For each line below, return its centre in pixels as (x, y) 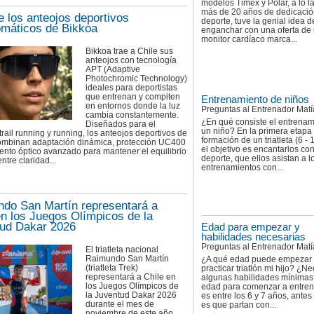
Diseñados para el (121, 124)
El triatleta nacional (122, 250)
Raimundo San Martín (127, 259)
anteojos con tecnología (131, 61)
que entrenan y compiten (133, 97)
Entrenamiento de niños (255, 99)
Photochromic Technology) (136, 79)
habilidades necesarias (253, 237)
